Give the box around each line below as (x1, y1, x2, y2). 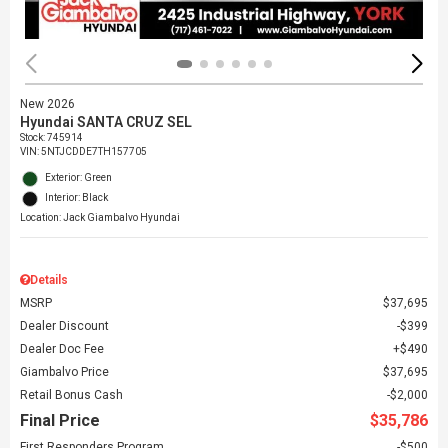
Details (30, 272, 68, 287)
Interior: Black (45, 191, 108, 203)
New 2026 (20, 96, 75, 111)
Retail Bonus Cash (20, 387, 123, 402)
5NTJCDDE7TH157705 (41, 145, 147, 157)
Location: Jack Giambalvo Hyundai (20, 211, 180, 223)
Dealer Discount (20, 318, 109, 333)
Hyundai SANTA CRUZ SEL (20, 113, 192, 130)
